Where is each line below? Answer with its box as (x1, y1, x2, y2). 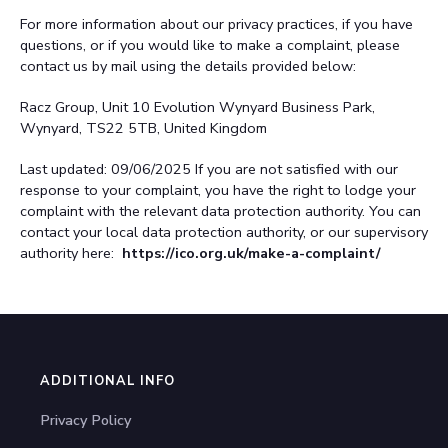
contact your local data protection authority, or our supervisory (20, 222, 428, 242)
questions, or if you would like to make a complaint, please (20, 35, 400, 55)
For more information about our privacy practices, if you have (20, 14, 413, 34)
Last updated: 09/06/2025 (20, 159, 191, 179)
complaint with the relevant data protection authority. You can (20, 201, 421, 221)
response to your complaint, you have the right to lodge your (20, 180, 416, 200)
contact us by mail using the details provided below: (20, 56, 356, 76)
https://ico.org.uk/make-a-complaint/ (122, 243, 381, 263)
